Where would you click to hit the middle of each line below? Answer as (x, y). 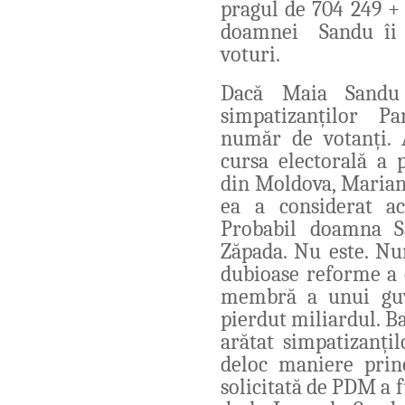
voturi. (250, 54)
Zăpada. (258, 251)
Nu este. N (342, 251)
